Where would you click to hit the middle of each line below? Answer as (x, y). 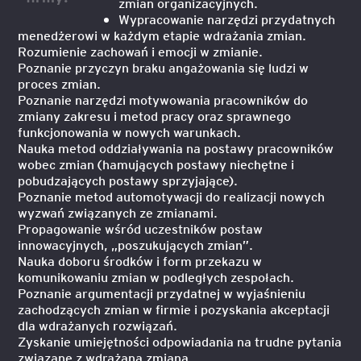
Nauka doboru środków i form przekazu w (140, 261)
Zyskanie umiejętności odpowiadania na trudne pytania (180, 341)
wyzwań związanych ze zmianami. (118, 212)
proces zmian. (60, 83)
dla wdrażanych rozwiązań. (98, 325)
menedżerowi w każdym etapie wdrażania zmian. (162, 35)
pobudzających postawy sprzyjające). (128, 180)
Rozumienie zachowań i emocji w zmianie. (141, 51)
